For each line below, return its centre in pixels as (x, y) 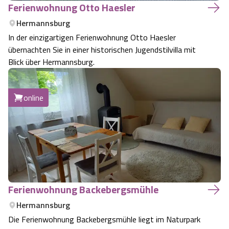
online (33, 98)
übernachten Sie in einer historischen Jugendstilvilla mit (102, 50)
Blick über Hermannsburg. (51, 62)
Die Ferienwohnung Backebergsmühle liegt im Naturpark (104, 219)
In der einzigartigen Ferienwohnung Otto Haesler (92, 37)
